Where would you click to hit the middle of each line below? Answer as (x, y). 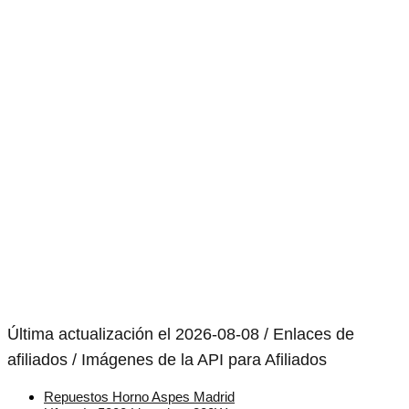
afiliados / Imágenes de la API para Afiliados (167, 360)
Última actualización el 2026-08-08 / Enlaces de (181, 335)
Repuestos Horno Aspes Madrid (139, 397)
